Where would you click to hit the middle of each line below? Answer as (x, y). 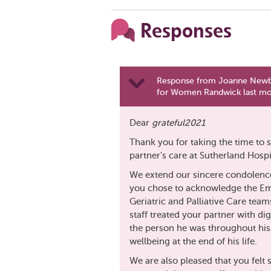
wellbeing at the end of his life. (193, 242)
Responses (186, 31)
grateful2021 (178, 123)
